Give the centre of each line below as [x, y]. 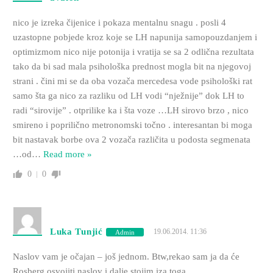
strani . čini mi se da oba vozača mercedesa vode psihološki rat [132, 81]
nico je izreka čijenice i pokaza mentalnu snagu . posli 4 [119, 23]
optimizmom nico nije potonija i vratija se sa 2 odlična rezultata [133, 52]
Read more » [67, 154]
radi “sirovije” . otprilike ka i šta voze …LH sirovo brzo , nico [130, 111]
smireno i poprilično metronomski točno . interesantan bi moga [132, 125]
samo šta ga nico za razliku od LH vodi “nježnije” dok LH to [128, 96]
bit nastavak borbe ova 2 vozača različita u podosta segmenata [131, 140]
